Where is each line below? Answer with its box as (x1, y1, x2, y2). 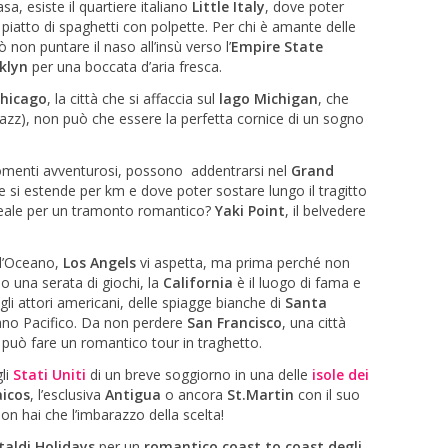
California (163, 272, 233, 292)
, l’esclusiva (30, 384, 105, 404)
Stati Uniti (13, 364, 86, 384)
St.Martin (227, 384, 294, 404)
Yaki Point (215, 200, 285, 220)
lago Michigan (219, 88, 318, 108)
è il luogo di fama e (233, 272, 361, 292)
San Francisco (187, 312, 282, 332)
